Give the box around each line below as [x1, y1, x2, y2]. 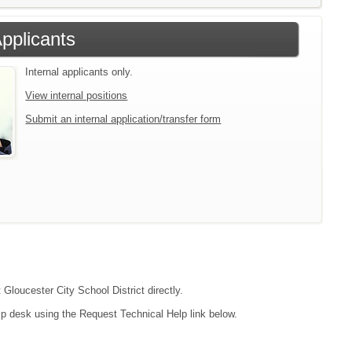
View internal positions [25, 90, 128, 101]
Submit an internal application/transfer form [25, 113, 222, 125]
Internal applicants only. [25, 66, 134, 78]
